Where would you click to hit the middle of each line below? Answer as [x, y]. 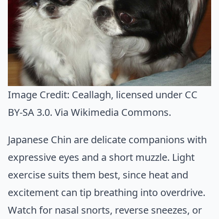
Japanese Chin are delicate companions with [107, 140]
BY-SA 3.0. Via [39, 112]
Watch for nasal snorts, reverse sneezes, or [105, 210]
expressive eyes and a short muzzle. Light [101, 157]
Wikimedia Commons [120, 112]
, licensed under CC [154, 95]
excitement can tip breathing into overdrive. [107, 193]
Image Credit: [40, 95]
